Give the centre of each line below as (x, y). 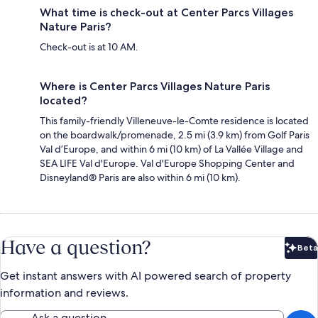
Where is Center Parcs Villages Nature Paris (155, 87)
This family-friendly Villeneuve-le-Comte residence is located (174, 121)
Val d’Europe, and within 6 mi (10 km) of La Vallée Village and (171, 149)
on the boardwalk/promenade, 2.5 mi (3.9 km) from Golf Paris (175, 135)
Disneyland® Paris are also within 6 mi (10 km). (140, 178)
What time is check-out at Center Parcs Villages (166, 13)
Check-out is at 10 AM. (89, 47)
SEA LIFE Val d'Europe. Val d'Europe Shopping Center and (167, 164)
